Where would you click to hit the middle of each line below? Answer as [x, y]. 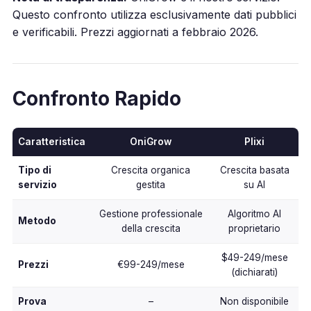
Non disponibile [255, 301]
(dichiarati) [255, 272]
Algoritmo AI [255, 213]
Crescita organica [151, 170]
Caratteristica [51, 141]
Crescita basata [254, 170]
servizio [37, 184]
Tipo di [34, 170]
